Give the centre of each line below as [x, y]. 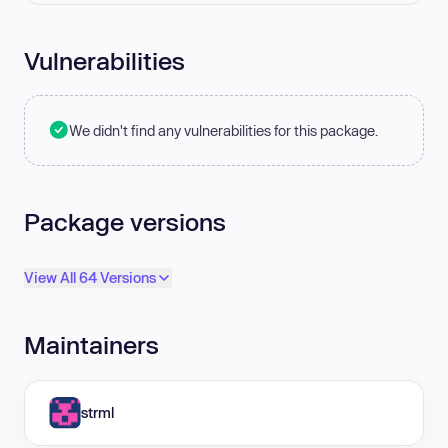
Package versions [125, 221]
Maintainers [91, 345]
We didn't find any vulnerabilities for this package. [223, 130]
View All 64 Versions [90, 278]
